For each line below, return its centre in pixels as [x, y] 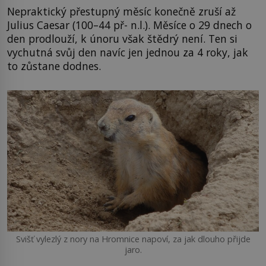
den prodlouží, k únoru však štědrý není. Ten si [122, 38]
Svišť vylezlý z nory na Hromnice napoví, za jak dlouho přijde [133, 239]
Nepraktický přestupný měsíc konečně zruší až [121, 11]
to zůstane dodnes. [54, 66]
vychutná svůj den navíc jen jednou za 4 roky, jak [128, 52]
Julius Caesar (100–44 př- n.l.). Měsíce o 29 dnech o [129, 25]
